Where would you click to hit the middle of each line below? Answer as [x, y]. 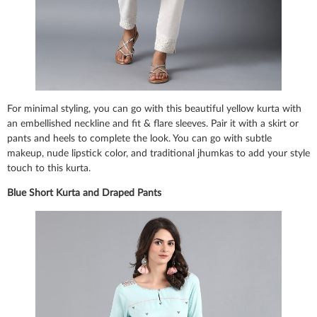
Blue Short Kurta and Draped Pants [84, 194]
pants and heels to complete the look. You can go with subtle [139, 138]
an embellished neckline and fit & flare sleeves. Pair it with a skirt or [153, 123]
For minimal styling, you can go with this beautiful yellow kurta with [154, 109]
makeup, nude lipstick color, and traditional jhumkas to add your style [158, 153]
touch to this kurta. [49, 168]
